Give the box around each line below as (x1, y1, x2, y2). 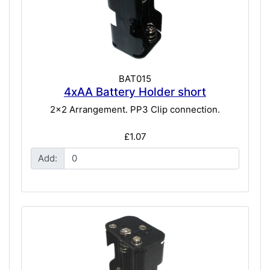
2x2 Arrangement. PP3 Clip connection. (50, 104, 220, 116)
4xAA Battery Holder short (64, 84, 206, 99)
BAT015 (119, 72, 151, 84)
